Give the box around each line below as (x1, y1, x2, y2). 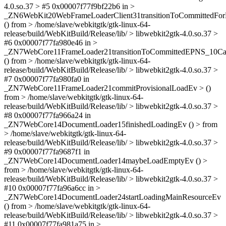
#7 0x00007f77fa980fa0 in (4, 75, 89, 83)
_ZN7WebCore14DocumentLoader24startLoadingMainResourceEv (4, 193, 221, 201)
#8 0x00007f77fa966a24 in (4, 111, 91, 120)
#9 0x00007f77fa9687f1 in (4, 147, 90, 156)
